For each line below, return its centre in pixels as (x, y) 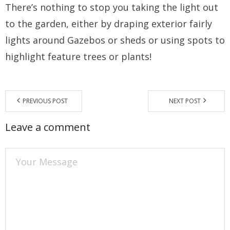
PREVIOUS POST (45, 101)
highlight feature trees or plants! (78, 56)
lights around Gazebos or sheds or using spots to (115, 40)
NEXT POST (185, 101)
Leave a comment (48, 127)
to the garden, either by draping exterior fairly (109, 23)
